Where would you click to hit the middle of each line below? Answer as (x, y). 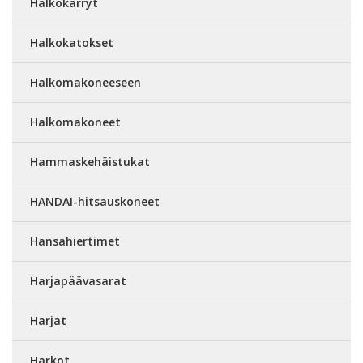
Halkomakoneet (75, 122)
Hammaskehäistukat (90, 162)
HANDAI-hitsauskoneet (95, 201)
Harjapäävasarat (78, 281)
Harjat (48, 320)
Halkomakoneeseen (85, 82)
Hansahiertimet (75, 241)
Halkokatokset (72, 43)
